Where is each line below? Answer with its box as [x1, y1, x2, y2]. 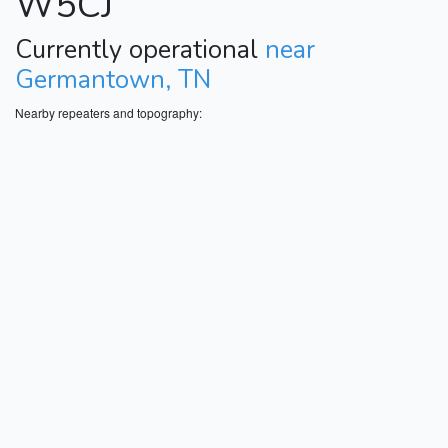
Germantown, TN [15, 62, 211, 97]
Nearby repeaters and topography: [15, 103, 202, 121]
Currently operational [15, 32, 265, 67]
